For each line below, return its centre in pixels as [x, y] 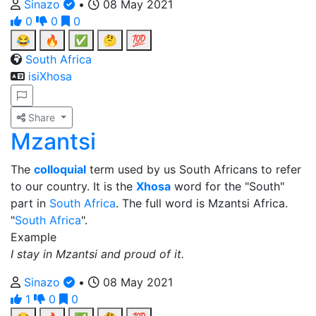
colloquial [60, 169]
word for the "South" [227, 186]
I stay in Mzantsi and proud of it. [97, 254]
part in [30, 203]
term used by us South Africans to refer [194, 169]
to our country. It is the [73, 186]
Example [34, 237]
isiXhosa [50, 76]
